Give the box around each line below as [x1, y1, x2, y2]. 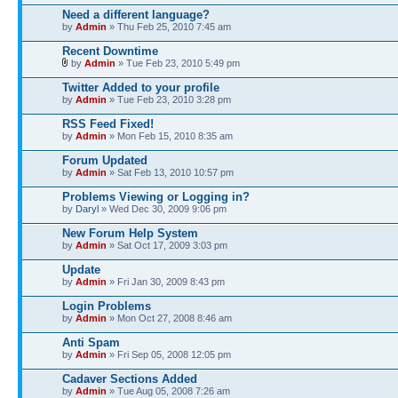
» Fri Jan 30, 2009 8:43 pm [107, 276, 225, 287]
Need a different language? [62, 8, 210, 21]
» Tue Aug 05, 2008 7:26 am [107, 386, 230, 396]
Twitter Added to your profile [62, 81, 219, 94]
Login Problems [62, 299, 151, 313]
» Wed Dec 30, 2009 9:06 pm [99, 203, 227, 214]
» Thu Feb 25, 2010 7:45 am [107, 21, 231, 32]
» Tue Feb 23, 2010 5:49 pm [115, 58, 240, 68]
